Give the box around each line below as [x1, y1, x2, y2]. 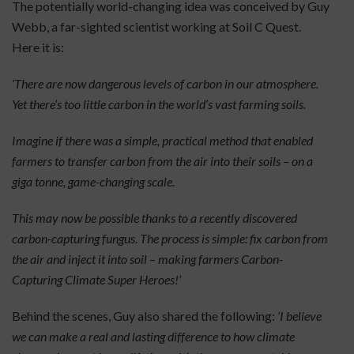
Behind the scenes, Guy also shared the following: [12, 308, 277, 323]
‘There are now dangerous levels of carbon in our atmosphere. [12, 76, 318, 91]
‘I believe [277, 308, 322, 323]
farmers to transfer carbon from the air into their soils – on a [12, 153, 313, 168]
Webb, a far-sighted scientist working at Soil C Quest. [12, 19, 301, 34]
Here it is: [12, 40, 64, 55]
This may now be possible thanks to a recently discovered [12, 210, 297, 225]
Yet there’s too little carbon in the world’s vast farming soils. [12, 96, 306, 111]
